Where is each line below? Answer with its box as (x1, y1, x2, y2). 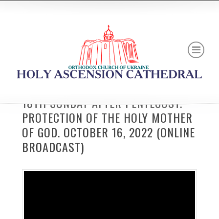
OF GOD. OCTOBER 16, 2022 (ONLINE (22, 123, 195, 141)
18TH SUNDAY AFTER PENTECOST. (22, 94, 182, 111)
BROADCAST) (22, 138, 84, 155)
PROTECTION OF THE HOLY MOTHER (22, 109, 193, 126)
